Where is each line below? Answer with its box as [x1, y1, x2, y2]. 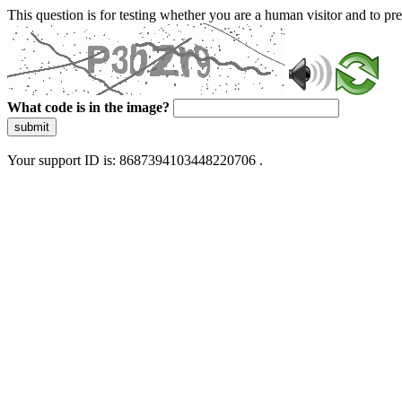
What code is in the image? [7, 100, 170, 115]
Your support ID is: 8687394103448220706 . [7, 153, 263, 168]
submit [14, 120, 49, 134]
